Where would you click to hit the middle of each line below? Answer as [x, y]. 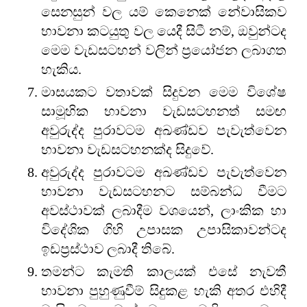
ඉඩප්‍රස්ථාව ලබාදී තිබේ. [108, 248]
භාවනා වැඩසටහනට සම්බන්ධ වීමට [164, 191]
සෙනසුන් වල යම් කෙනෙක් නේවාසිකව [164, 11]
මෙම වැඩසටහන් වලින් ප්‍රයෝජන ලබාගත [164, 50]
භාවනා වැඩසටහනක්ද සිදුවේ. [127, 149]
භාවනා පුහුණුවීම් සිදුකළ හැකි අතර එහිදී [164, 290]
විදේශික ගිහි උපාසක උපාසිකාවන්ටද [164, 229]
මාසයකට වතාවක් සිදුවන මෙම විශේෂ [164, 91]
